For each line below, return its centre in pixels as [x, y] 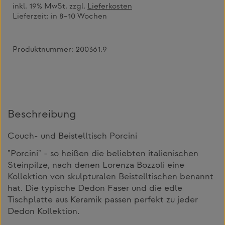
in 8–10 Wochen [79, 17]
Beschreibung [42, 115]
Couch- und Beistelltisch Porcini [72, 137]
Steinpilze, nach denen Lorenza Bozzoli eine [96, 165]
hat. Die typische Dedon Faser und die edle [95, 189]
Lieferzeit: [32, 17]
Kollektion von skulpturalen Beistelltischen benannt [110, 177]
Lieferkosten [110, 7]
